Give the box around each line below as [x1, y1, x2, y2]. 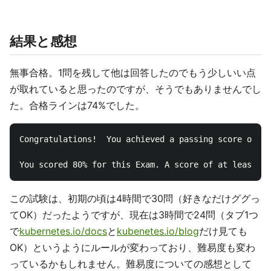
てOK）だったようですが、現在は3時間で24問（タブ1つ [10, 209, 258, 221]
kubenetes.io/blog [117, 225, 199, 237]
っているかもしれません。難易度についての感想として [10, 258, 252, 270]
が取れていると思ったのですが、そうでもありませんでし [10, 83, 261, 95]
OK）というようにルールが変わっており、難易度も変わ [10, 241, 255, 253]
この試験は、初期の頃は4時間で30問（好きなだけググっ [10, 192, 260, 204]
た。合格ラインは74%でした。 [10, 99, 145, 111]
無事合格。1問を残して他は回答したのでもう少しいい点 [10, 67, 256, 79]
